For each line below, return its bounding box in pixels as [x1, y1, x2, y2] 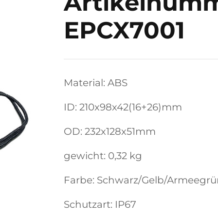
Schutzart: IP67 [64, 199, 136, 210]
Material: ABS [64, 77, 127, 89]
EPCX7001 [64, 16, 185, 44]
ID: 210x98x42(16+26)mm [64, 101, 182, 113]
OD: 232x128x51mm [64, 126, 156, 137]
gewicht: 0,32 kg [64, 150, 142, 162]
